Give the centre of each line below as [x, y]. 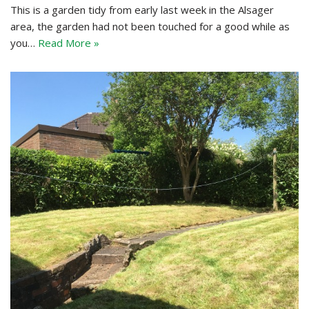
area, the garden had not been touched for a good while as [150, 26]
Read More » [69, 42]
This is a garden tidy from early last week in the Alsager [142, 9]
